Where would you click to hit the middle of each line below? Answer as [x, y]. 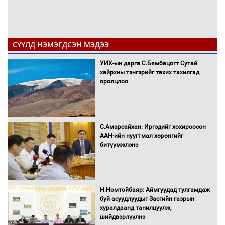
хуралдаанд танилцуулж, [136, 208]
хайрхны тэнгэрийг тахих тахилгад [150, 72]
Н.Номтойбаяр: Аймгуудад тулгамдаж [155, 190]
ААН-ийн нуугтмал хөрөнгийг [142, 135]
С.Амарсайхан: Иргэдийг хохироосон [153, 126]
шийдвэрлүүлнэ [123, 217]
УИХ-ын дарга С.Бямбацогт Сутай [149, 63]
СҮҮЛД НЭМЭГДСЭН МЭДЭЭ [61, 44]
